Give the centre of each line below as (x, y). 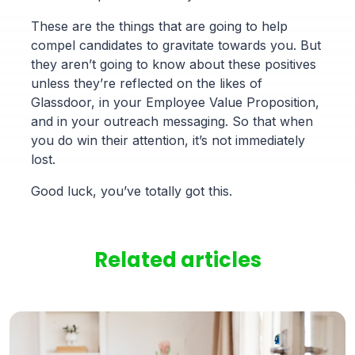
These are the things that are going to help (159, 26)
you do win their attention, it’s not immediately (168, 140)
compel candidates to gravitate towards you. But (176, 45)
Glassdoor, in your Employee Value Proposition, (175, 102)
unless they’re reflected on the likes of (146, 83)
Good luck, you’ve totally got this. (131, 191)
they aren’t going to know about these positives (173, 64)
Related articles (177, 260)
